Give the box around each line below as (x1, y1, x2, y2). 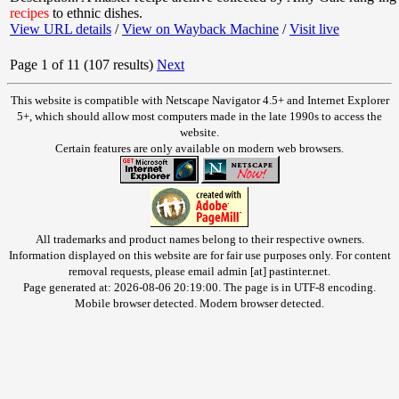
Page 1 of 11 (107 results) (10, 57, 153, 73)
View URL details (10, 21, 111, 37)
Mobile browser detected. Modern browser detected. (75, 297, 324, 310)
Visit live (289, 21, 339, 37)
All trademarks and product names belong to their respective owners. (35, 232, 364, 246)
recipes (10, 5, 49, 21)
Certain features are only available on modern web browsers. (55, 142, 344, 155)
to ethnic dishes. (49, 5, 142, 21)
